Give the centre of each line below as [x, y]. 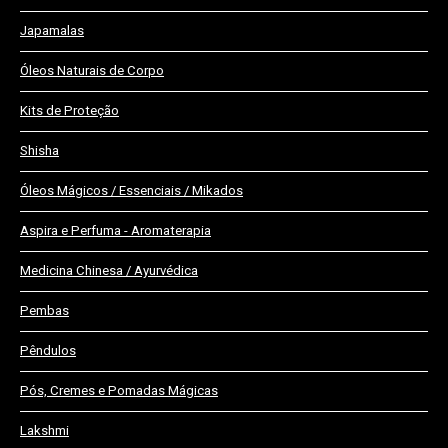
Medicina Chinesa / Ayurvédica [109, 271]
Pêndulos [48, 351]
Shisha [39, 151]
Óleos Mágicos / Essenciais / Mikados [131, 191]
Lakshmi [44, 431]
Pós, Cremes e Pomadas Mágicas [119, 391]
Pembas [44, 311]
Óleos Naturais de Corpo [92, 71]
